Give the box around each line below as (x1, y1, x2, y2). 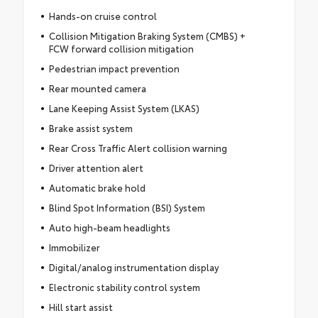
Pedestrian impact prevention (48, 62, 180, 75)
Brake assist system (48, 121, 133, 135)
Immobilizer (48, 241, 100, 254)
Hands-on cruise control (48, 9, 157, 23)
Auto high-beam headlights (48, 221, 170, 234)
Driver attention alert (48, 161, 143, 175)
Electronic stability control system (48, 280, 200, 294)
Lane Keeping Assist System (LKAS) (48, 102, 199, 115)
